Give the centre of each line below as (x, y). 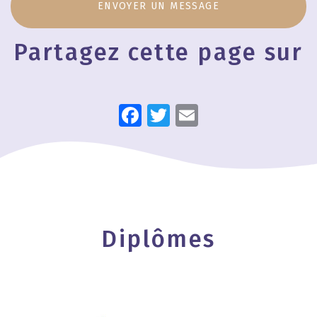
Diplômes (158, 239)
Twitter (207, 113)
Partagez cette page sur (158, 52)
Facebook (190, 113)
